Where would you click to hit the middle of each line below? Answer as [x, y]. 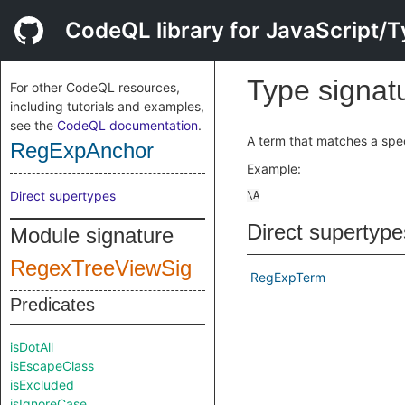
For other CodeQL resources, [95, 87]
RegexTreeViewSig [101, 268]
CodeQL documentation [127, 125]
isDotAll [32, 347]
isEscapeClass [52, 366]
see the [33, 125]
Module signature [92, 235]
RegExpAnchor [82, 151]
